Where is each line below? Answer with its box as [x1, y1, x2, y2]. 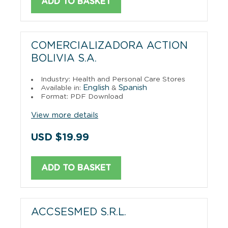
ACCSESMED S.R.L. [31, 207, 126, 217]
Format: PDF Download [41, 93, 123, 100]
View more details [31, 111, 98, 119]
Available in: [41, 84, 83, 92]
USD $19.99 [31, 132, 89, 142]
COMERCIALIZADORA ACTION [31, 40, 188, 51]
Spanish [119, 83, 147, 92]
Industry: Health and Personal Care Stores [41, 75, 185, 83]
